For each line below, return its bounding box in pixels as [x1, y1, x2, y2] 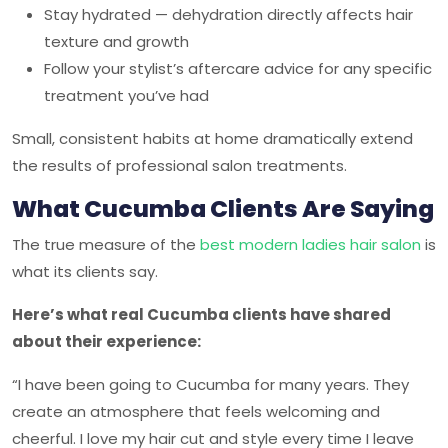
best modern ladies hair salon [200, 234, 421, 255]
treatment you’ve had [44, 85, 209, 106]
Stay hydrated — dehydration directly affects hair [44, 4, 413, 25]
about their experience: [12, 331, 201, 352]
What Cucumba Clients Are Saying [12, 192, 434, 225]
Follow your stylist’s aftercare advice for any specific [44, 58, 432, 79]
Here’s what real [12, 304, 147, 325]
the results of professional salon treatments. [12, 155, 347, 176]
